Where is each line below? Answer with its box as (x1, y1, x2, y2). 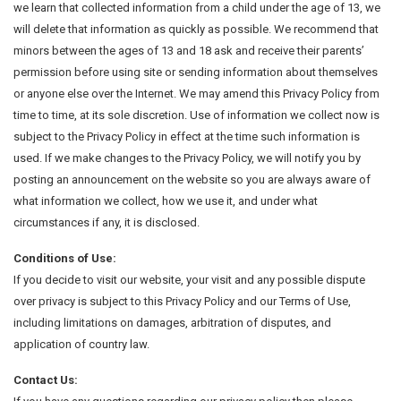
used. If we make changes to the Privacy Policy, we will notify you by (13, 150, 361, 165)
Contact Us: (13, 372, 78, 387)
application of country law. (13, 337, 149, 351)
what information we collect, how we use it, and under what (13, 193, 318, 208)
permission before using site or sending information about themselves (13, 64, 378, 79)
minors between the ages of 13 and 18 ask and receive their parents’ (13, 43, 364, 57)
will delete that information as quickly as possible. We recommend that (13, 21, 379, 36)
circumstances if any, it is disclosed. (13, 215, 200, 229)
